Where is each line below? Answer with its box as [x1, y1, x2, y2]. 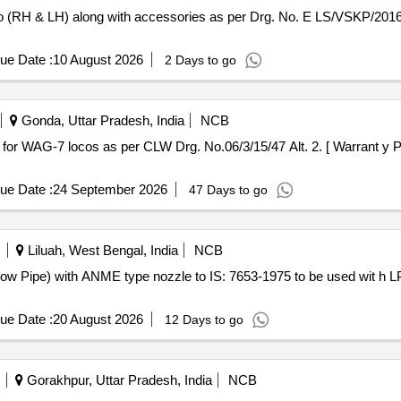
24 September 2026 [52, 182, 167, 197]
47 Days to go [188, 183, 268, 197]
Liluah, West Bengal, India [23, 243, 178, 258]
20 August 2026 [52, 311, 143, 327]
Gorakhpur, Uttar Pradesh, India [22, 372, 212, 388]
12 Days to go [164, 312, 243, 327]
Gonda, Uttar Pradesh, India [17, 113, 184, 128]
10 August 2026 [52, 52, 143, 67]
